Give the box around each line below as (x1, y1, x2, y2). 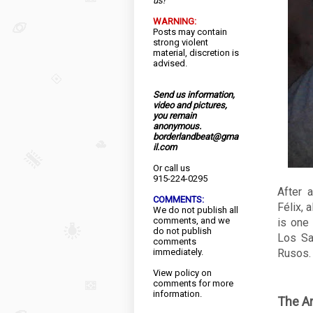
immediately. (153, 247, 203, 257)
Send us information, (153, 89, 235, 100)
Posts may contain (153, 27, 227, 37)
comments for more (153, 278, 233, 289)
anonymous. (153, 121, 201, 131)
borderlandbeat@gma (153, 131, 238, 142)
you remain (153, 110, 196, 121)
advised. (153, 58, 187, 68)
